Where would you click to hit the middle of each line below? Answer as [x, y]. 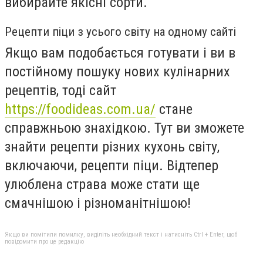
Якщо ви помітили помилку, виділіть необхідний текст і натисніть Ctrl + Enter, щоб [121, 234]
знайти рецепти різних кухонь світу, [112, 146]
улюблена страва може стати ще [102, 184]
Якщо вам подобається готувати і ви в [120, 53]
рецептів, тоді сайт [60, 90]
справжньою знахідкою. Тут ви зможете [124, 128]
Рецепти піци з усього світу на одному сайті [120, 31]
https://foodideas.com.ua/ [80, 109]
